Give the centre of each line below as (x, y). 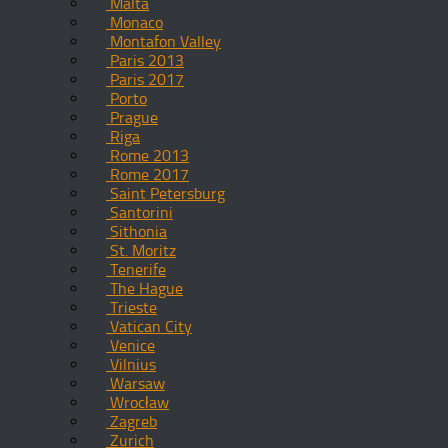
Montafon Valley (163, 41)
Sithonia (136, 231)
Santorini (139, 212)
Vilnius (131, 364)
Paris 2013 (145, 60)
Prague (132, 117)
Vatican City (149, 326)
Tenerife (136, 269)
